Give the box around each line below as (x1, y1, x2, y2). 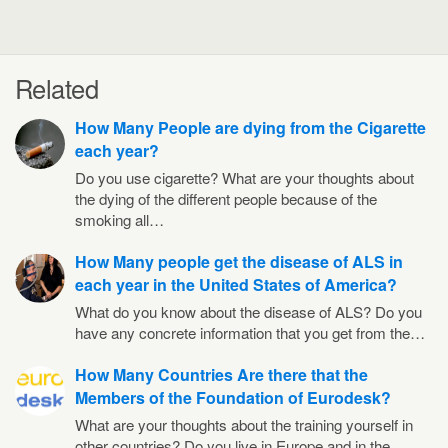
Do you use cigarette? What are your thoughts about (75, 167, 414, 188)
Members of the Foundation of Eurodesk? (75, 386, 391, 409)
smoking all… (75, 209, 164, 230)
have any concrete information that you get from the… (75, 322, 425, 343)
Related (15, 70, 99, 106)
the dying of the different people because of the (75, 188, 377, 209)
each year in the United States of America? (75, 273, 397, 296)
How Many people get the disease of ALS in (75, 250, 403, 273)
